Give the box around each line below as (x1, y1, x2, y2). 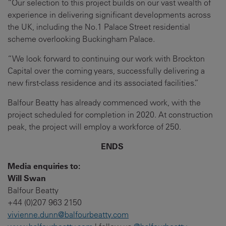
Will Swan (8, 173, 46, 183)
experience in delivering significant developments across (8, 10, 211, 20)
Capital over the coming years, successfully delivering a (8, 66, 205, 76)
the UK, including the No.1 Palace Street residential (8, 22, 190, 32)
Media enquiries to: (8, 160, 80, 171)
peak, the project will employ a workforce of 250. (8, 122, 181, 132)
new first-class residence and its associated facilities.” (8, 78, 199, 88)
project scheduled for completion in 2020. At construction (8, 109, 213, 120)
